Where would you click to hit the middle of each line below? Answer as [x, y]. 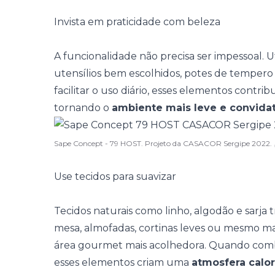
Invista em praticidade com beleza [137, 22]
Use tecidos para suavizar [115, 176]
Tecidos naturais [93, 211]
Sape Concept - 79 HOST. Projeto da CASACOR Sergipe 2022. [164, 143]
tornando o [83, 108]
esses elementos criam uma [123, 262]
